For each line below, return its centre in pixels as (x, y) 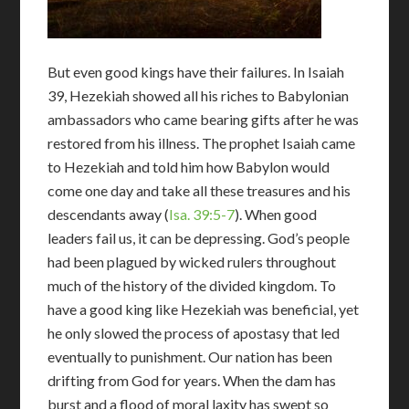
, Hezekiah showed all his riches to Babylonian (207, 95)
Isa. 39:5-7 (202, 214)
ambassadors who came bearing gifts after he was (204, 119)
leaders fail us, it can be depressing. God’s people (199, 238)
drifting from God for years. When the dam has (192, 380)
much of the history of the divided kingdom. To (192, 285)
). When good (276, 214)
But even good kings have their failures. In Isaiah (196, 72)
